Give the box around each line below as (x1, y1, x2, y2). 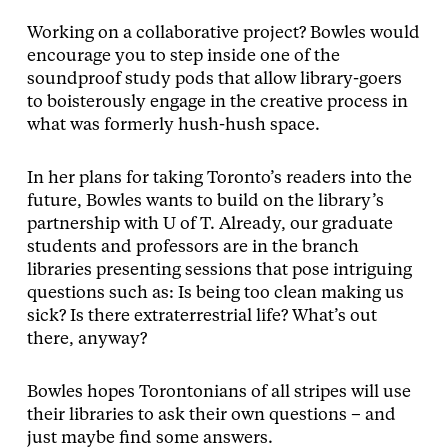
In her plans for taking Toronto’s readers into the (26, 169, 412, 187)
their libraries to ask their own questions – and (26, 406, 396, 424)
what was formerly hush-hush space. (26, 116, 320, 134)
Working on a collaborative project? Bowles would (26, 24, 420, 42)
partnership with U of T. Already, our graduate (26, 215, 393, 233)
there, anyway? (26, 330, 147, 348)
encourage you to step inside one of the (26, 47, 340, 65)
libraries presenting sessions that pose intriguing (26, 261, 412, 279)
